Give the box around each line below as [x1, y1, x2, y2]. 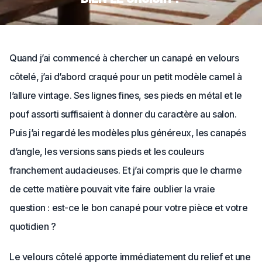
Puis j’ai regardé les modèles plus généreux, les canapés [9, 127, 246, 139]
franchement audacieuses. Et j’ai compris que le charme [9, 164, 242, 176]
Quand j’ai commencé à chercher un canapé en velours [9, 52, 239, 64]
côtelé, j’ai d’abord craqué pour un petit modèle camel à [9, 71, 242, 82]
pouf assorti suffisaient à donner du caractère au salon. [9, 108, 237, 120]
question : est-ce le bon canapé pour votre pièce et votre [9, 202, 248, 213]
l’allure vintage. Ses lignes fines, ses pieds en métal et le [9, 89, 243, 101]
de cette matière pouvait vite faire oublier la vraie [9, 183, 215, 195]
